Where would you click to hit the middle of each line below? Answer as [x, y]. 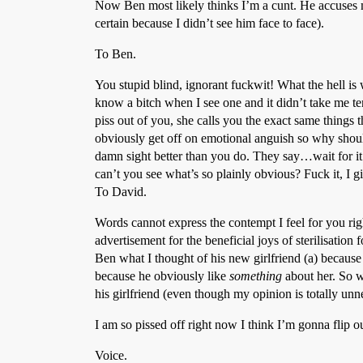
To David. [121, 192]
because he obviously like [162, 276]
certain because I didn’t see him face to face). [209, 23]
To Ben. [115, 54]
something [256, 276]
